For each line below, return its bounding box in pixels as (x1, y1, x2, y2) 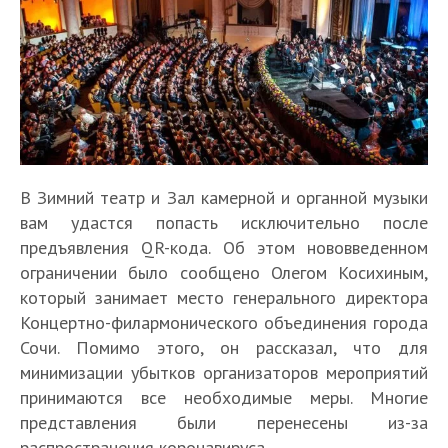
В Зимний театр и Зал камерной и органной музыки (20, 186, 428, 210)
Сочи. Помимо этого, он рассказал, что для (20, 336, 428, 360)
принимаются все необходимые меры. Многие (20, 386, 428, 410)
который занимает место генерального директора (20, 286, 428, 310)
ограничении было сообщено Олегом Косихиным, (20, 261, 428, 285)
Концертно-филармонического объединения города (20, 311, 428, 335)
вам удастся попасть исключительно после (20, 211, 428, 235)
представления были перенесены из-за (20, 411, 428, 435)
